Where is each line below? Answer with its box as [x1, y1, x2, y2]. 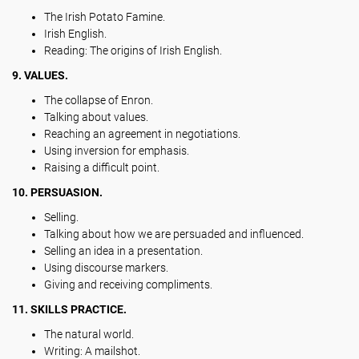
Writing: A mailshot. [44, 345, 140, 357]
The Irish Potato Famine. [44, 10, 165, 23]
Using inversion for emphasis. [44, 144, 189, 157]
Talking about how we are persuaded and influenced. [44, 228, 304, 240]
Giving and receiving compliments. [44, 278, 212, 291]
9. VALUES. [12, 69, 68, 82]
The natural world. [44, 328, 134, 341]
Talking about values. [44, 111, 148, 123]
